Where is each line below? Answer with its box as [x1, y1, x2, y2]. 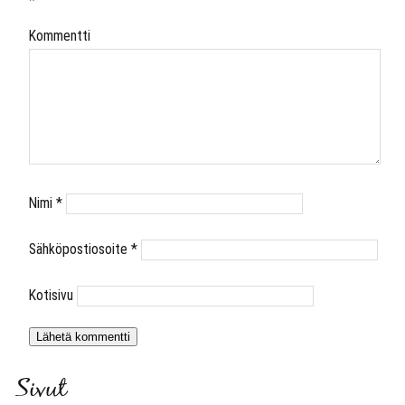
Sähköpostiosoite [29, 240, 131, 259]
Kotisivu [29, 287, 73, 305]
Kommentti [29, 27, 90, 45]
